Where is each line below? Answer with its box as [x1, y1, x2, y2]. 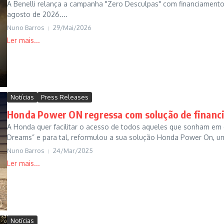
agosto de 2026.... [7, 10, 67, 18]
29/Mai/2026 [53, 23, 91, 31]
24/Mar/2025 [53, 146, 93, 155]
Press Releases [41, 93, 88, 101]
